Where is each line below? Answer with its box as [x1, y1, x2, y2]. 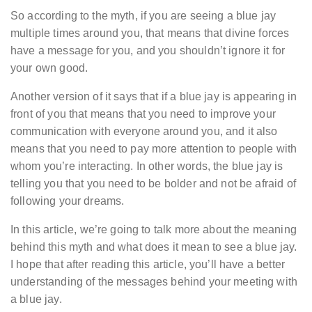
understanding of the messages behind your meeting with [10, 276, 298, 288]
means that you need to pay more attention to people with [10, 143, 297, 155]
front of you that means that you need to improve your [10, 108, 276, 120]
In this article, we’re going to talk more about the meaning [10, 224, 297, 236]
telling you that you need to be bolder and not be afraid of [10, 178, 296, 190]
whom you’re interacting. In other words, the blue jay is [10, 160, 283, 173]
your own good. [10, 62, 88, 75]
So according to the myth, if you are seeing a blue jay [10, 10, 276, 22]
